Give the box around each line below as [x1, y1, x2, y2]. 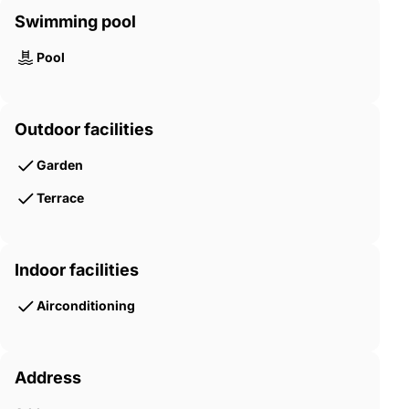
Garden [37, 157, 83, 173]
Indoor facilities [15, 260, 139, 280]
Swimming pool [15, 12, 136, 32]
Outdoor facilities [15, 120, 153, 140]
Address [15, 368, 81, 388]
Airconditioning [37, 298, 135, 314]
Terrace [37, 190, 84, 206]
